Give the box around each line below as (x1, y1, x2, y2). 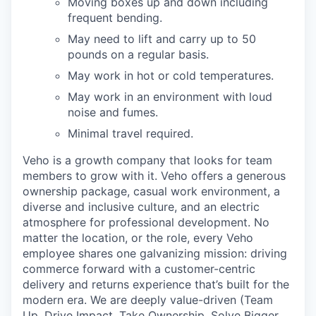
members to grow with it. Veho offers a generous (23, 168, 286, 183)
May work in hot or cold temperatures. (68, 68, 274, 83)
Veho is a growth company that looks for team (23, 152, 272, 167)
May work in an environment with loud (68, 89, 272, 104)
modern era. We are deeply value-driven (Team (23, 292, 273, 307)
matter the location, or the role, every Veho (23, 230, 253, 245)
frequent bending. (68, 10, 162, 25)
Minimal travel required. (68, 126, 193, 140)
